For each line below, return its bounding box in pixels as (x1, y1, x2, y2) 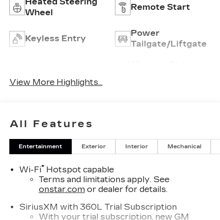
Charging (128, 71, 167, 81)
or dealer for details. (84, 185, 167, 194)
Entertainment (19, 143, 62, 150)
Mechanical (167, 143, 201, 150)
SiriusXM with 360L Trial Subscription (19, 202, 177, 212)
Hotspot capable (44, 165, 114, 175)
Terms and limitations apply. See (38, 175, 169, 185)
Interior (125, 143, 148, 150)
